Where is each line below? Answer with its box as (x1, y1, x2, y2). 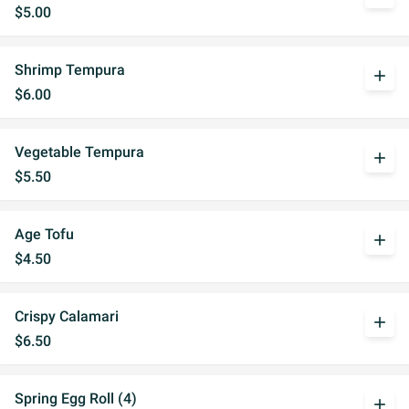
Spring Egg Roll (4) (15, 390, 137, 407)
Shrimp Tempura (15, 61, 125, 79)
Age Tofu (15, 225, 74, 243)
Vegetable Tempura (15, 143, 144, 161)
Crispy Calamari (15, 308, 119, 325)
